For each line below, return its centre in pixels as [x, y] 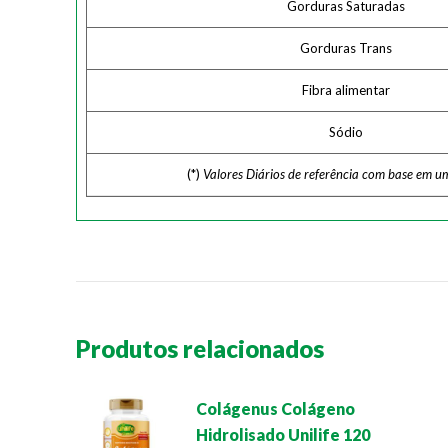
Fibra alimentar [346, 90]
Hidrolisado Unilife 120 [283, 434]
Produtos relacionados [200, 348]
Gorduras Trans [346, 48]
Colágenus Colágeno [275, 408]
